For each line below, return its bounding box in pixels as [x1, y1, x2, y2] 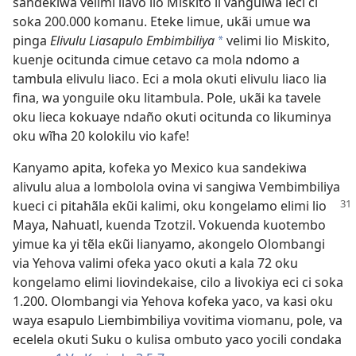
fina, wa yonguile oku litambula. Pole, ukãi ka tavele [13, 89, 321, 106]
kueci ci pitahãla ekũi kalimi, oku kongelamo [13, 197, 281, 215]
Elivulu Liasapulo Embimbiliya [50, 32, 215, 49]
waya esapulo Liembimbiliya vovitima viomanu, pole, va [13, 311, 342, 329]
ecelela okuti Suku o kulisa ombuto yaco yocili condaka [13, 331, 342, 348]
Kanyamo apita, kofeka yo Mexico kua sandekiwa [13, 159, 307, 176]
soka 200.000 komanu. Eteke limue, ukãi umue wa [13, 13, 311, 30]
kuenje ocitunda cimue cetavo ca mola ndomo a [13, 51, 300, 68]
